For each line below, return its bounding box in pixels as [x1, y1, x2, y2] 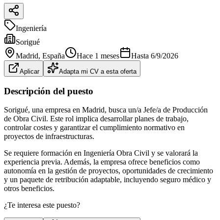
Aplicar [20, 67, 39, 75]
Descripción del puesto [4, 85, 93, 96]
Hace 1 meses [77, 51, 119, 60]
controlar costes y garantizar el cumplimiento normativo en [4, 123, 185, 132]
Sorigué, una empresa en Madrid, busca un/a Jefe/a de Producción [4, 106, 208, 114]
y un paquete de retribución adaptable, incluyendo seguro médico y [4, 175, 211, 184]
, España [38, 51, 65, 60]
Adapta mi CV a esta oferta [59, 67, 137, 75]
